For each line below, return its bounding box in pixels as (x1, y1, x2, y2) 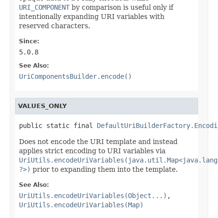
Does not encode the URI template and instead (19, 137, 178, 145)
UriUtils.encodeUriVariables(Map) (19, 200, 144, 209)
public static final (19, 121, 97, 129)
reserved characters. (19, 21, 90, 30)
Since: (19, 37, 39, 45)
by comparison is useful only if (70, 3, 173, 11)
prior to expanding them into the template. (31, 165, 178, 173)
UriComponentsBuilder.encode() (19, 72, 132, 80)
